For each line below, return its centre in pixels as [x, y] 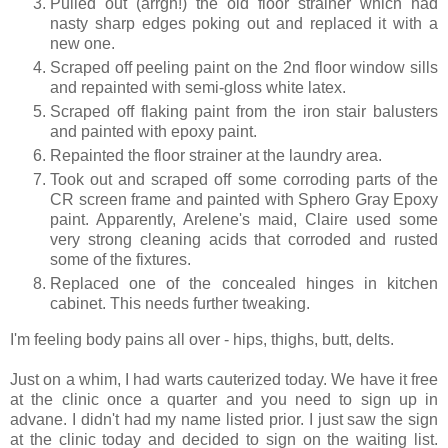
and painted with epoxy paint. [153, 132]
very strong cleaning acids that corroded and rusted [244, 240]
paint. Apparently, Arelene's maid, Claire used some [244, 220]
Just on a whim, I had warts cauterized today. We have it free [224, 380]
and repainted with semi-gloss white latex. [198, 88]
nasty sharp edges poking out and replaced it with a [244, 24]
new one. [82, 44]
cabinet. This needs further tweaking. [180, 304]
